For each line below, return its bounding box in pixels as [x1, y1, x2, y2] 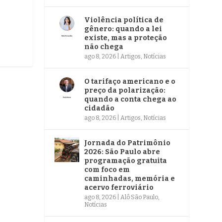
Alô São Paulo [120, 193, 159, 201]
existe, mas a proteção [84, 33, 167, 42]
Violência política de [84, 15, 164, 24]
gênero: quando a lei [84, 24, 163, 33]
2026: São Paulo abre [84, 147, 161, 156]
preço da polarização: [84, 86, 166, 95]
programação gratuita [84, 156, 167, 165]
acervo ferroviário [84, 183, 154, 192]
